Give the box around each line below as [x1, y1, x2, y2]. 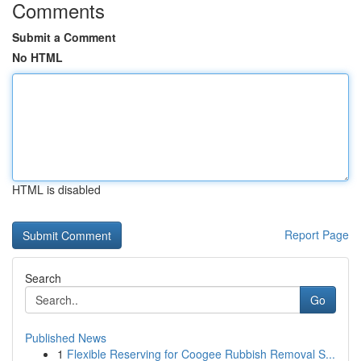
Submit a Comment [12, 29, 116, 45]
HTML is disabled [12, 181, 101, 197]
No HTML [12, 49, 63, 65]
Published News [25, 330, 106, 346]
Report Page [284, 226, 349, 243]
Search [25, 270, 61, 286]
